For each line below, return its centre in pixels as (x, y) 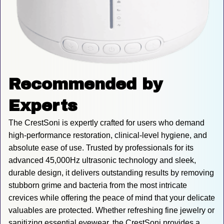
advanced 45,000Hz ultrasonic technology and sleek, (102, 160)
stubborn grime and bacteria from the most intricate (98, 185)
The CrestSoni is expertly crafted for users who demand (106, 123)
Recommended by (86, 84)
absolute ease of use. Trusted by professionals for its (101, 148)
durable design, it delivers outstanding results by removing (111, 173)
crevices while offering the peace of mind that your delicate (112, 198)
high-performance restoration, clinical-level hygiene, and (108, 135)
